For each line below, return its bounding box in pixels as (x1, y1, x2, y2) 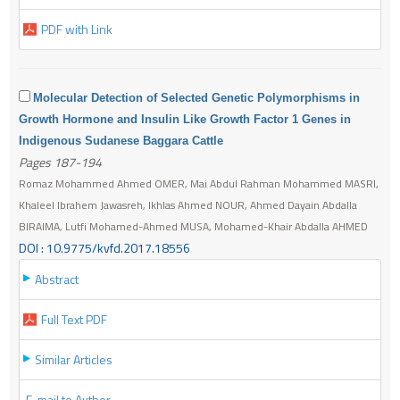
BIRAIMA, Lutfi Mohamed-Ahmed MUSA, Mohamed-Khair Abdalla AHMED (19, 217, 368, 235)
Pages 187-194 (19, 152, 102, 171)
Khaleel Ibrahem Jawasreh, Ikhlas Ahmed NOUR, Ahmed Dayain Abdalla (19, 196, 357, 213)
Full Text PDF (41, 309, 107, 329)
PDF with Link (41, 19, 112, 38)
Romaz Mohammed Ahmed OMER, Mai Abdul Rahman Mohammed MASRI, (19, 174, 379, 192)
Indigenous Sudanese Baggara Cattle (19, 133, 223, 147)
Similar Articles (35, 349, 112, 369)
